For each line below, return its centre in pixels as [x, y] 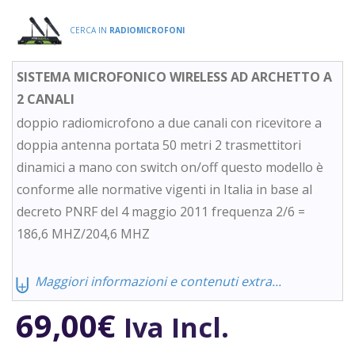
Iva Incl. [180, 327]
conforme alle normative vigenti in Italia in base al [164, 190]
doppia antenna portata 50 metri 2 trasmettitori [159, 145]
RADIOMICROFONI [147, 30]
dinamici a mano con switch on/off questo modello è [170, 168]
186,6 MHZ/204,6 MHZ [83, 234]
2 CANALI [46, 99]
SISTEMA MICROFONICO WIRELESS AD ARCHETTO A [174, 77]
